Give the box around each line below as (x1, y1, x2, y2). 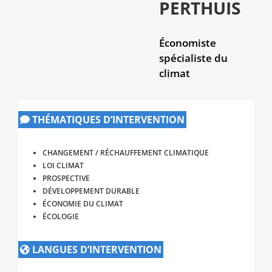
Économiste (158, 36, 216, 50)
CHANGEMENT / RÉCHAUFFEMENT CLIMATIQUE (42, 147, 209, 158)
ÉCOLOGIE (42, 211, 79, 222)
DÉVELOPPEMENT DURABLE (42, 185, 140, 196)
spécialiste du (158, 51, 228, 65)
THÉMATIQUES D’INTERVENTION (29, 112, 185, 126)
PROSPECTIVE (42, 172, 90, 183)
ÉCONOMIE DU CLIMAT (42, 198, 123, 209)
